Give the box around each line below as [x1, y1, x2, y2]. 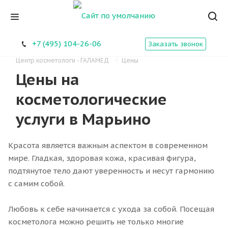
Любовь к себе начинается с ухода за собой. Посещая [8, 204, 214, 214]
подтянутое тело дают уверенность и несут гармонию [8, 165, 214, 176]
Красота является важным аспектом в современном [8, 140, 208, 150]
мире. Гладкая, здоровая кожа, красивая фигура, [8, 153, 196, 163]
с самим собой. [8, 178, 65, 188]
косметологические [16, 89, 167, 109]
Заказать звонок [148, 40, 203, 48]
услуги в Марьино [16, 108, 151, 129]
